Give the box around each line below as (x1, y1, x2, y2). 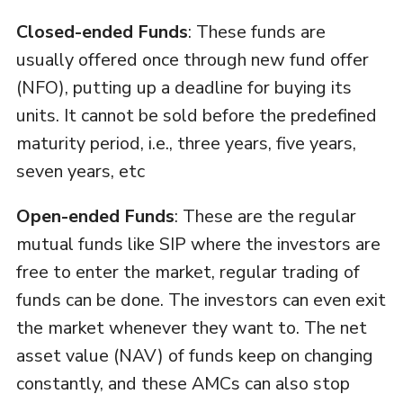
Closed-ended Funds (15, 20, 188, 45)
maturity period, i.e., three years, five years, (15, 131, 356, 157)
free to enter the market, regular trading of (15, 260, 360, 285)
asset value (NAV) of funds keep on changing (15, 344, 373, 369)
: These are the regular (174, 204, 356, 229)
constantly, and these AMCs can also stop (15, 372, 350, 397)
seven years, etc (15, 159, 145, 184)
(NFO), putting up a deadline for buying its (15, 76, 352, 101)
